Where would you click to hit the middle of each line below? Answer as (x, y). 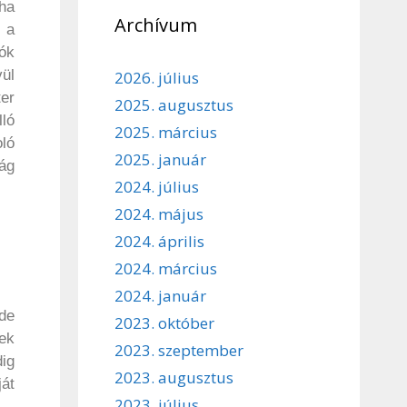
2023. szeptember (179, 350)
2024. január (160, 295)
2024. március (166, 268)
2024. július (157, 186)
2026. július (157, 77)
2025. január (160, 159)
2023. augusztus (174, 377)
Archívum (156, 25)
